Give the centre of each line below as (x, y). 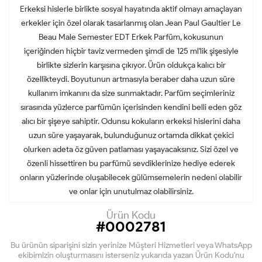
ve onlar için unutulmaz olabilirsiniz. (131, 191)
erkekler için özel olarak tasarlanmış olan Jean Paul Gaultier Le (131, 23)
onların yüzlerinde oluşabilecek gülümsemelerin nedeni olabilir (131, 177)
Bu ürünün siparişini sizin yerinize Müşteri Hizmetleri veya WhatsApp (131, 245)
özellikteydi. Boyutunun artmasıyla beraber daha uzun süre (131, 79)
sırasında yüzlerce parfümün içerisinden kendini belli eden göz (131, 107)
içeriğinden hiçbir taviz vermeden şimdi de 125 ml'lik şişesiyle (131, 51)
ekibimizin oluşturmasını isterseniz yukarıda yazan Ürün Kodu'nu (131, 255)
